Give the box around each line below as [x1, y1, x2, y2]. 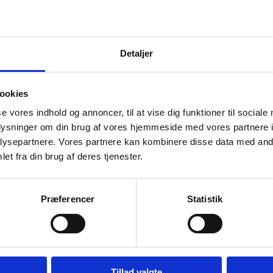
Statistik [187, 194, 222, 205]
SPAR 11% [5, 151, 40, 161]
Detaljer [119, 48, 154, 59]
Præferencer [40, 194, 95, 205]
